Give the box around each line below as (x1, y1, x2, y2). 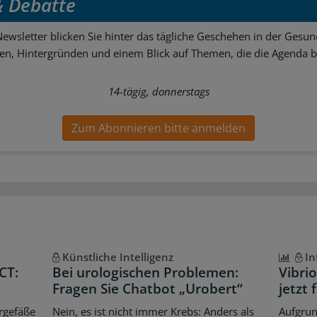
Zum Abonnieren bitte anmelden (71, 120, 246, 137)
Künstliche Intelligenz (62, 250, 173, 265)
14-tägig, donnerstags (108, 83, 209, 98)
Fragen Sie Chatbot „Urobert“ (52, 279, 243, 299)
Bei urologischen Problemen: (52, 263, 238, 282)
